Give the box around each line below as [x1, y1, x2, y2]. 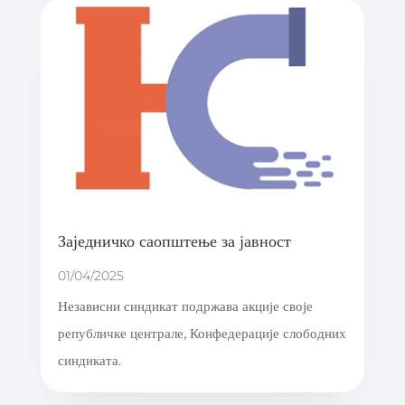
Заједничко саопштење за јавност [57, 231, 291, 250]
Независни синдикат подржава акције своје [57, 298, 313, 315]
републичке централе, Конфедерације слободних [57, 325, 346, 342]
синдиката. [57, 353, 121, 369]
